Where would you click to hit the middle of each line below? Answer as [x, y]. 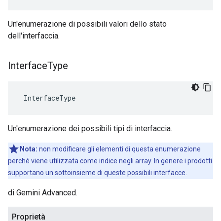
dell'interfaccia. [34, 36]
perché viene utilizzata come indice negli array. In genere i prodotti [110, 161]
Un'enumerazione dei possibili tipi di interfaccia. [90, 129]
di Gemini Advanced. [43, 193]
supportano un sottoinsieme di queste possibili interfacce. [97, 173]
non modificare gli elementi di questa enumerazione [119, 149]
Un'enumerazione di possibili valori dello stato [87, 24]
